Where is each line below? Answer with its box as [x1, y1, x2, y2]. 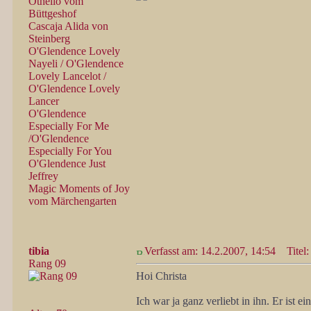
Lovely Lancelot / [28, 70, 106, 82]
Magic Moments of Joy [28, 183, 130, 194]
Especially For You [28, 145, 112, 157]
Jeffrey [28, 170, 58, 182]
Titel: [278, 245, 309, 257]
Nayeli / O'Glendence [28, 58, 124, 69]
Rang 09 [28, 258, 66, 269]
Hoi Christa [136, 270, 187, 282]
